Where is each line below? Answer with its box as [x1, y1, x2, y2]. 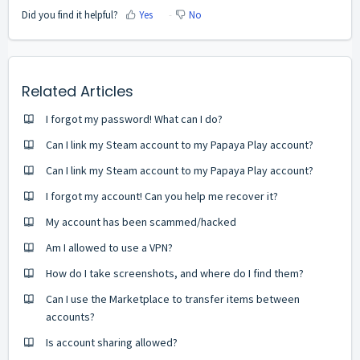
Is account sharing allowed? [46, 334, 178, 350]
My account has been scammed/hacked [46, 214, 236, 229]
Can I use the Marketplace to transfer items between [46, 291, 300, 306]
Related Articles [22, 80, 133, 101]
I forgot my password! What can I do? [46, 111, 223, 126]
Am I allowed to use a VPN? [46, 239, 173, 255]
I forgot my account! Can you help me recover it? [46, 188, 278, 203]
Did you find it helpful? [22, 7, 118, 22]
